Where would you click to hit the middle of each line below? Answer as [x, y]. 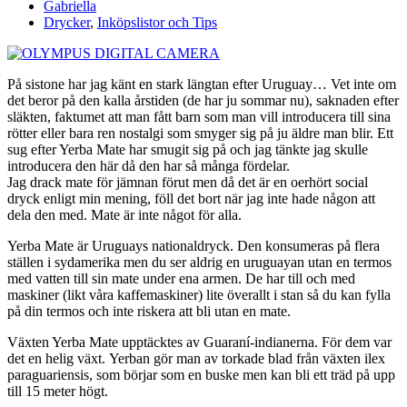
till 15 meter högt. [58, 391]
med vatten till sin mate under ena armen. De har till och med [181, 278]
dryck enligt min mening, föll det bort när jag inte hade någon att [191, 198]
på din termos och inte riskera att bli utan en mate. [149, 311]
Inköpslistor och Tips [157, 22]
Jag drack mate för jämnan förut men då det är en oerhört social [188, 182]
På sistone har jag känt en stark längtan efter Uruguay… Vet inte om [202, 84]
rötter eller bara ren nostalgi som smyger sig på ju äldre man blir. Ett [200, 133]
